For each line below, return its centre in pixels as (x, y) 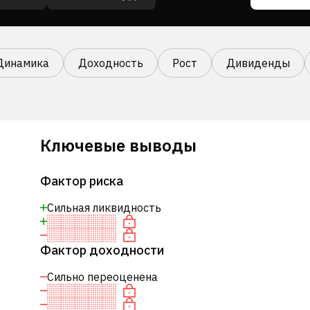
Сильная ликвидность (104, 208)
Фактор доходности (102, 250)
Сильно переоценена (102, 277)
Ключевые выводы (118, 145)
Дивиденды (258, 63)
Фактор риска (81, 181)
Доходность (111, 63)
